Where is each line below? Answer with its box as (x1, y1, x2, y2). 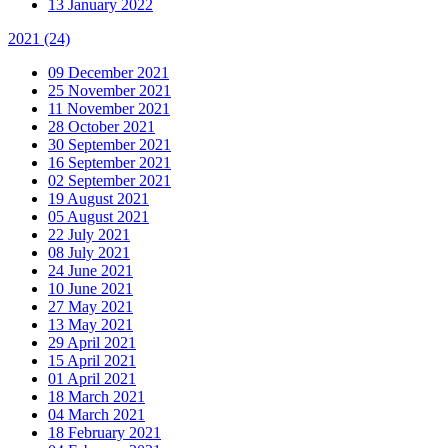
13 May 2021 (48, 315, 133, 333)
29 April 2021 (48, 333, 136, 351)
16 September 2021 (48, 153, 171, 171)
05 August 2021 (48, 207, 149, 225)
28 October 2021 (48, 117, 155, 135)
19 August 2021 (48, 189, 149, 207)
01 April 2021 (48, 369, 136, 387)
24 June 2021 (48, 261, 133, 279)
